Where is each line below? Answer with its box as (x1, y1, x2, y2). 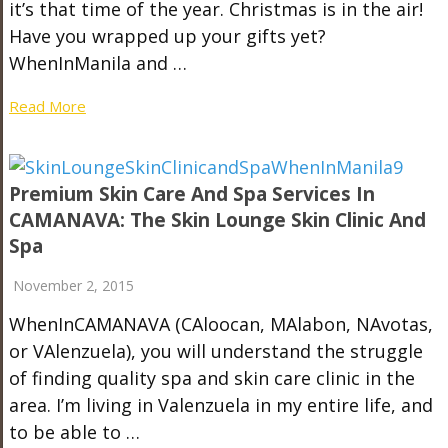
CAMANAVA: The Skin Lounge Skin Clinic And (8, 206, 426, 233)
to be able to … (8, 419, 140, 444)
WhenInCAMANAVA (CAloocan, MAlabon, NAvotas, (8, 311, 433, 336)
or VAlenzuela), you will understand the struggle (8, 338, 423, 363)
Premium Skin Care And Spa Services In (8, 180, 375, 207)
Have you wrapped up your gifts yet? (8, 23, 336, 48)
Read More (8, 95, 86, 116)
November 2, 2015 (12, 275, 134, 295)
